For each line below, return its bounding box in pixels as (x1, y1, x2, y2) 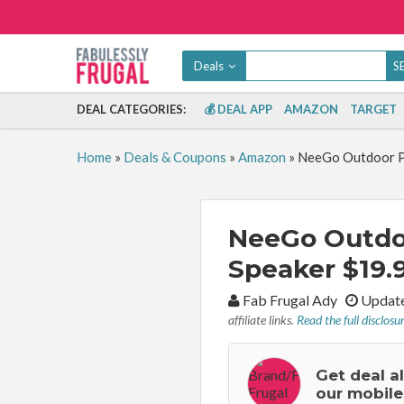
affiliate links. (228, 312, 297, 327)
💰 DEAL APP (203, 102, 272, 116)
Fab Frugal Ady (240, 291, 345, 308)
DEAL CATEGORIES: (76, 102, 186, 116)
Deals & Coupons (123, 149, 226, 165)
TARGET (349, 102, 397, 116)
